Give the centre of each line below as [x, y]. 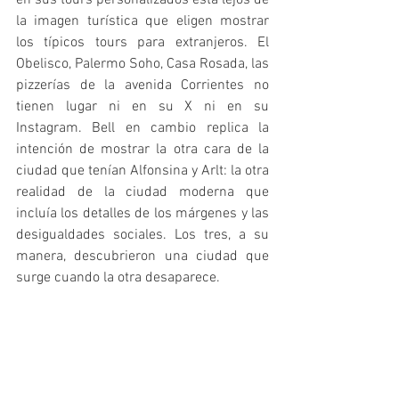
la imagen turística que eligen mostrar [142, 21]
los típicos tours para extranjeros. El [142, 42]
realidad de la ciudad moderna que [142, 192]
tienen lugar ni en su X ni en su [142, 106]
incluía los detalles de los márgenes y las [142, 213]
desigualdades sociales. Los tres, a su [142, 235]
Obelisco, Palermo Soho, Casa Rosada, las [142, 64]
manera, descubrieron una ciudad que [142, 256]
